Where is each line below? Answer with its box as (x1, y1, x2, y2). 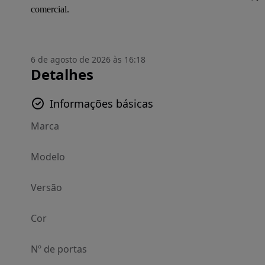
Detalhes (31, 64, 93, 84)
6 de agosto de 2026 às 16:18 (31, 54, 146, 65)
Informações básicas (50, 96, 153, 111)
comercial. (31, 4, 69, 14)
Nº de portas (31, 243, 87, 256)
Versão (31, 181, 62, 194)
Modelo (31, 150, 65, 163)
